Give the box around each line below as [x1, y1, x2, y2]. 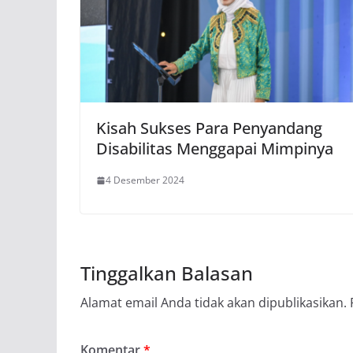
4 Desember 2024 [106, 173, 184, 188]
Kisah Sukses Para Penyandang [96, 117, 322, 139]
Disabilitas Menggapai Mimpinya [96, 138, 333, 160]
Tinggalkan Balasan [80, 260, 253, 287]
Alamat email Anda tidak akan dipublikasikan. [80, 294, 347, 312]
